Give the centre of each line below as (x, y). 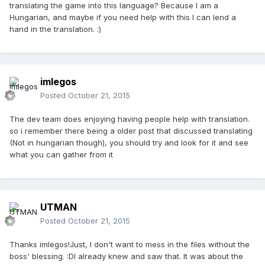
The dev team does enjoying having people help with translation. (130, 119)
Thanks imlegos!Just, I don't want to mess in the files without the (130, 245)
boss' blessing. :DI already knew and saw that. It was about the (126, 256)
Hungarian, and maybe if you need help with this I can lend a (123, 17)
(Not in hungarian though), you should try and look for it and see (129, 143)
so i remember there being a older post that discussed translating (131, 131)
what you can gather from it (61, 155)
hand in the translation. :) (55, 29)
